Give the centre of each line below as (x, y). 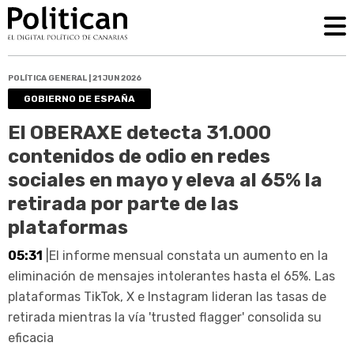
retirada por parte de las (123, 203)
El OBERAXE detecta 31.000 (139, 132)
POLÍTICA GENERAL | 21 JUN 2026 (75, 78)
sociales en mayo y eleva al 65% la (165, 180)
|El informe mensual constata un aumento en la (185, 255)
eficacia (31, 337)
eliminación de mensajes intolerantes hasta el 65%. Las (171, 276)
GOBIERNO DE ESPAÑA (79, 98)
